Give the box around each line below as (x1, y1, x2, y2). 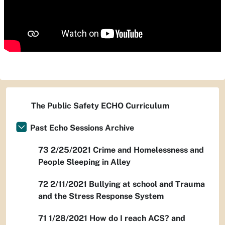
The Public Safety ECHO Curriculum (31, 101, 169, 110)
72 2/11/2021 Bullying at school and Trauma (38, 179, 205, 189)
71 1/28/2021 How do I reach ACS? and (38, 213, 185, 223)
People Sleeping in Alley (38, 157, 131, 167)
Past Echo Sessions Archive (30, 123, 134, 133)
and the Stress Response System (38, 191, 164, 201)
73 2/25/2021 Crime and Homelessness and (38, 145, 204, 155)
